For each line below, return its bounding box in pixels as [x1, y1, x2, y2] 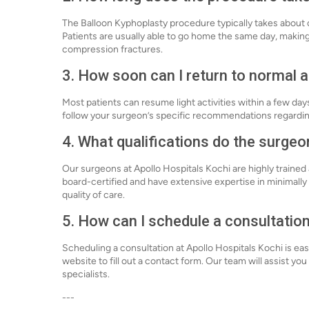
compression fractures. [62, 43, 163, 55]
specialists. [62, 268, 110, 280]
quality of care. [62, 189, 125, 201]
